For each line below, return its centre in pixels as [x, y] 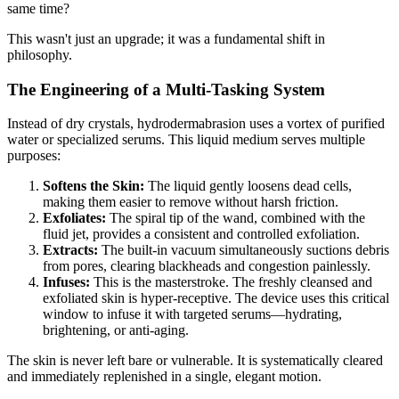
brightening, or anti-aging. [116, 330]
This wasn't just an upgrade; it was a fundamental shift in [166, 38]
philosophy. [40, 54]
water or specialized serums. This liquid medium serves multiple [186, 140]
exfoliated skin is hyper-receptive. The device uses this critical [216, 298]
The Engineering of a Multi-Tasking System [166, 89]
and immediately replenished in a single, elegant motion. [164, 377]
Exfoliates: [74, 218]
